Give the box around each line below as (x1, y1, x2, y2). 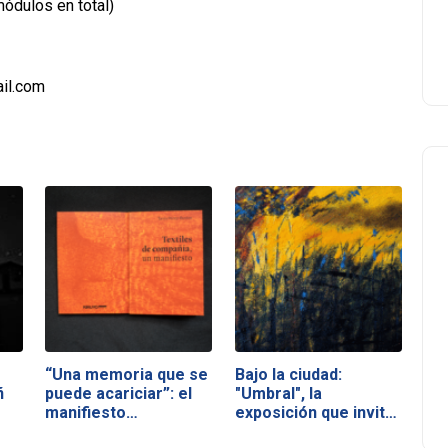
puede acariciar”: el (45, 383, 193, 403)
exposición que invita (234, 402, 394, 422)
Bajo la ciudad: (234, 364, 342, 384)
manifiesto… (45, 402, 139, 422)
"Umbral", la (234, 383, 322, 403)
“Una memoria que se (45, 364, 209, 384)
